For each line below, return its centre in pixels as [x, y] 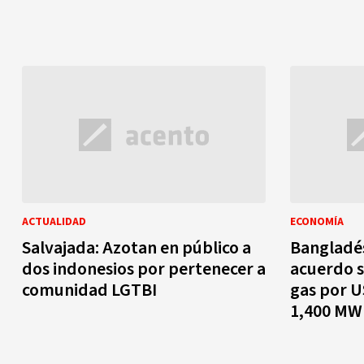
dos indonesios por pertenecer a [144, 269]
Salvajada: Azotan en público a [136, 248]
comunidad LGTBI [89, 290]
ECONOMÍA [317, 222]
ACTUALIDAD [54, 222]
